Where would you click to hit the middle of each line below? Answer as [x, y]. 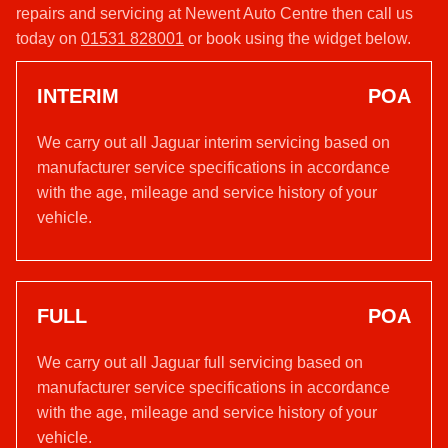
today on [48, 38]
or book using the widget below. [297, 38]
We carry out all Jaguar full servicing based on [200, 362]
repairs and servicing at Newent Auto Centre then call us [214, 13]
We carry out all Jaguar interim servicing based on [213, 142]
